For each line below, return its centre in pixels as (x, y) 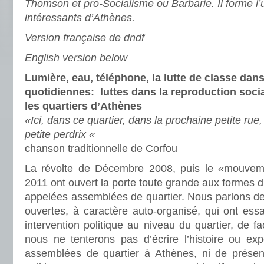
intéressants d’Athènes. (80, 18)
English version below (76, 58)
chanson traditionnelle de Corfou (101, 148)
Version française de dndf (85, 38)
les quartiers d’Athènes (83, 106)
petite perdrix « (61, 134)
